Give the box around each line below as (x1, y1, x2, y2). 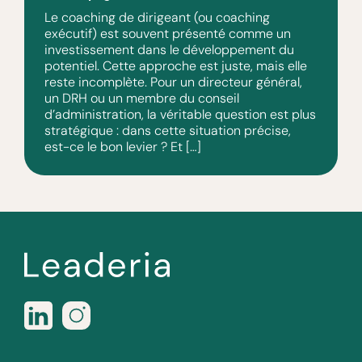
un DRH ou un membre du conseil (44, 89, 239, 107)
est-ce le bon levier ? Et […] (44, 137, 201, 155)
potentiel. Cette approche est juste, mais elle (44, 57, 307, 74)
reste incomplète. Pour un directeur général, (44, 73, 302, 90)
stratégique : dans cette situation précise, (44, 121, 291, 139)
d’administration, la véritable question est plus (44, 105, 316, 123)
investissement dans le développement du (44, 40, 294, 58)
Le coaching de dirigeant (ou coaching (44, 8, 270, 26)
